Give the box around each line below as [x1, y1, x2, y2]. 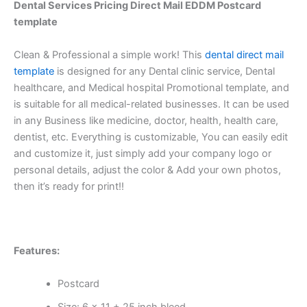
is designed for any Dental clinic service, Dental [54, 64, 275, 77]
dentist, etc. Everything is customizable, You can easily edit [14, 130, 288, 143]
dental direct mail [205, 48, 284, 61]
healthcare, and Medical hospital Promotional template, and [14, 81, 289, 94]
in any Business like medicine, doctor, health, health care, [14, 114, 278, 127]
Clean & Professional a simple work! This [14, 48, 205, 61]
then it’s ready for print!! [14, 180, 124, 193]
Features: [14, 245, 60, 258]
